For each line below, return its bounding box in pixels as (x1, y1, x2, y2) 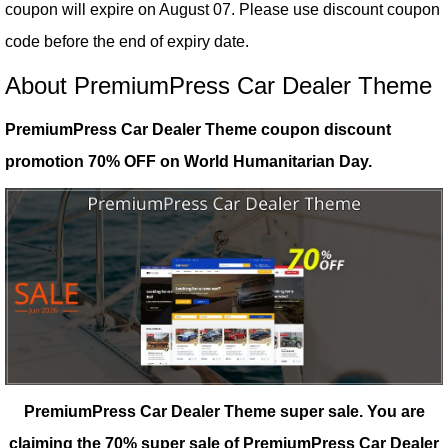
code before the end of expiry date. (5, 33, 249, 50)
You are (366, 403, 425, 421)
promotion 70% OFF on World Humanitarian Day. (5, 153, 372, 170)
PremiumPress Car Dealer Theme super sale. (23, 403, 363, 421)
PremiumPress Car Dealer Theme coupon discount (5, 121, 391, 138)
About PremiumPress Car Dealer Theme (5, 72, 432, 99)
